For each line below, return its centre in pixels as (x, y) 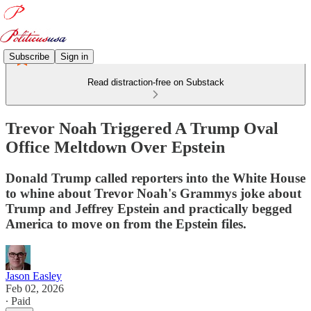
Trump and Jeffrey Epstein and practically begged (149, 208)
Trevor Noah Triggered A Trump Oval (142, 128)
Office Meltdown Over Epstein (115, 147)
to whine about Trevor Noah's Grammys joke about (153, 193)
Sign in (74, 56)
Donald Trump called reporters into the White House (155, 178)
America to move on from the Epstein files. (126, 224)
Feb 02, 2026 (35, 288)
